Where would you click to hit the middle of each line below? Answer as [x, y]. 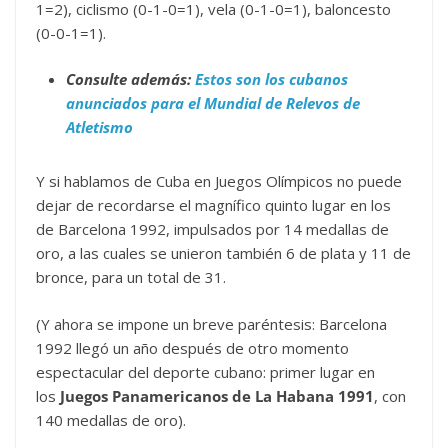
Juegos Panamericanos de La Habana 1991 [217, 395]
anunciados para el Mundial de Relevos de [213, 103]
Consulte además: [130, 79]
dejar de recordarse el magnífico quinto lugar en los [213, 205]
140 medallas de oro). [111, 419]
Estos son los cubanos [271, 79]
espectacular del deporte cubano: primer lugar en [205, 371]
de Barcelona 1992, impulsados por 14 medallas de [212, 229]
